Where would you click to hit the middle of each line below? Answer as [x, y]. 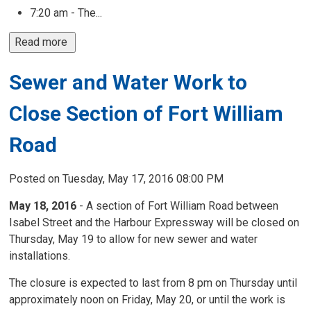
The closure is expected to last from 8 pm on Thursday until [153, 283]
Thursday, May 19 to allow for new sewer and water [134, 239]
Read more [43, 42]
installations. [40, 256]
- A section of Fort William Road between [179, 206]
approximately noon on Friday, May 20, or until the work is [148, 300]
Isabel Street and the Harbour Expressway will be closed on [154, 222]
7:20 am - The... [66, 13]
